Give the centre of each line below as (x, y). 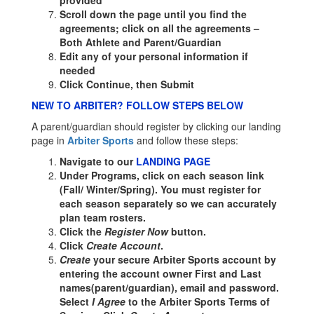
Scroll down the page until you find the (153, 14)
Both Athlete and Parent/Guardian (141, 42)
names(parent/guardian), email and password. (171, 287)
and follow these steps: (186, 140)
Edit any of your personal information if (154, 56)
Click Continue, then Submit (127, 84)
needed (77, 70)
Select (76, 301)
